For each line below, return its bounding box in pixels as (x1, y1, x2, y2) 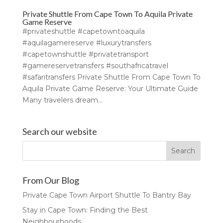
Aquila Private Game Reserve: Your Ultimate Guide (22, 84, 198, 93)
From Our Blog (22, 174, 79, 186)
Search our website (22, 125, 97, 137)
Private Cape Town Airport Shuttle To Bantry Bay (22, 190, 191, 200)
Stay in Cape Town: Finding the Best (22, 205, 148, 215)
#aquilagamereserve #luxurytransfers (22, 38, 151, 47)
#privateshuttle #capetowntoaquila (22, 26, 145, 36)
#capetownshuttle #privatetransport (22, 49, 149, 59)
